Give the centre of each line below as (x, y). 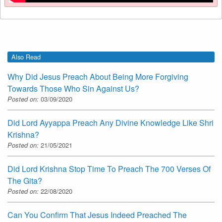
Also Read (26, 56)
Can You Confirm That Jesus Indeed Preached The (97, 215)
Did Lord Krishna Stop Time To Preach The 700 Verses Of (109, 169)
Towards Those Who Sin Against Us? (73, 89)
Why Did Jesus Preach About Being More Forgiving (98, 77)
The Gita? (25, 181)
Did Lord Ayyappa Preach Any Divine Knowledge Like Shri (111, 123)
